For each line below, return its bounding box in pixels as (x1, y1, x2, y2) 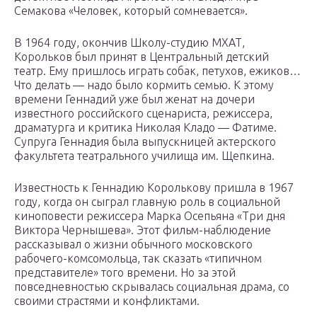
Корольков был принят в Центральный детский (14, 50, 269, 64)
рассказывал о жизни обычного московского (14, 238, 253, 251)
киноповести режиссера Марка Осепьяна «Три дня (14, 209, 285, 223)
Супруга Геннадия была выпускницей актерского (14, 135, 276, 149)
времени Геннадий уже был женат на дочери (14, 93, 255, 106)
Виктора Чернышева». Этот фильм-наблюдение (14, 224, 271, 237)
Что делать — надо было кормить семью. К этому (14, 79, 274, 92)
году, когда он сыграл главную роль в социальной (14, 195, 280, 209)
